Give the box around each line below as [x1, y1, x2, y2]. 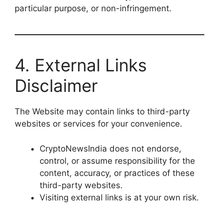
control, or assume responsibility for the [40, 155, 195, 166]
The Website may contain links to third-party [15, 107, 190, 116]
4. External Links [15, 55, 147, 75]
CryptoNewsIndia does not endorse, [40, 143, 181, 153]
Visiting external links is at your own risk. [40, 192, 199, 202]
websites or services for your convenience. [15, 119, 182, 129]
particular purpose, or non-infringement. [15, 3, 172, 13]
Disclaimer [15, 75, 98, 96]
